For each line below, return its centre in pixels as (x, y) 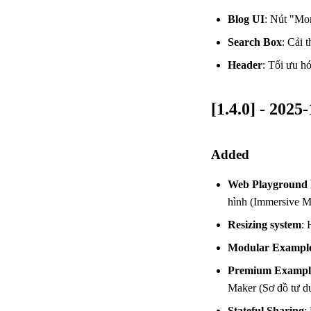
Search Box (255, 42)
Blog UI (246, 19)
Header (245, 65)
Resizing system (264, 224)
